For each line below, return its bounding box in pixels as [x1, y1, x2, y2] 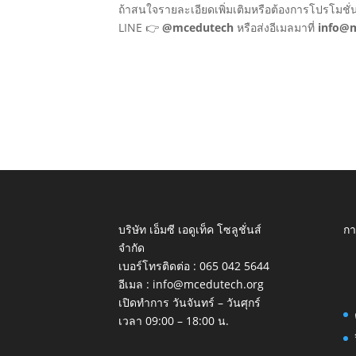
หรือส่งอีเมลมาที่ [234, 20, 319, 36]
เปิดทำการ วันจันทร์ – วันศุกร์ [118, 294, 261, 310]
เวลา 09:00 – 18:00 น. [118, 312, 230, 328]
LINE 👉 [118, 20, 163, 36]
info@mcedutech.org [153, 276, 265, 292]
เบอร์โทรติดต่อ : [118, 257, 200, 273]
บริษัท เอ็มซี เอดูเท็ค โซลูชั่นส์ [118, 221, 262, 237]
